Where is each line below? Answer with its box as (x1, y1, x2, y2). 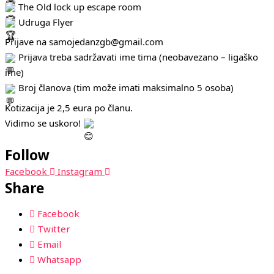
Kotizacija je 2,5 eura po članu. (5, 101, 133, 114)
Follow (5, 145, 50, 165)
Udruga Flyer (16, 15, 73, 28)
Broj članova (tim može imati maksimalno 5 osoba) (16, 81, 234, 94)
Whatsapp (37, 253, 81, 265)
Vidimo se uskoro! (5, 116, 83, 129)
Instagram (57, 165, 102, 177)
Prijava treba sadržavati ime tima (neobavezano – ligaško (16, 51, 258, 63)
